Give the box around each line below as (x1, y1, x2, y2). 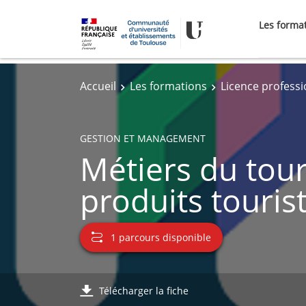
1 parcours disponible (111, 230, 211, 244)
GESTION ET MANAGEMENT (80, 131, 206, 145)
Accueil (80, 79, 116, 94)
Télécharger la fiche (99, 284, 189, 297)
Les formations (130, 79, 207, 94)
